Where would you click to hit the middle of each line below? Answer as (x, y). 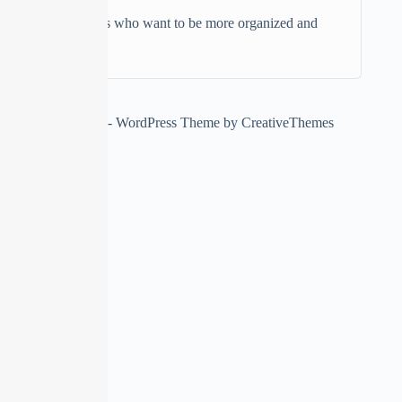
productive (78, 45)
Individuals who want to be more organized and (183, 22)
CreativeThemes (288, 122)
